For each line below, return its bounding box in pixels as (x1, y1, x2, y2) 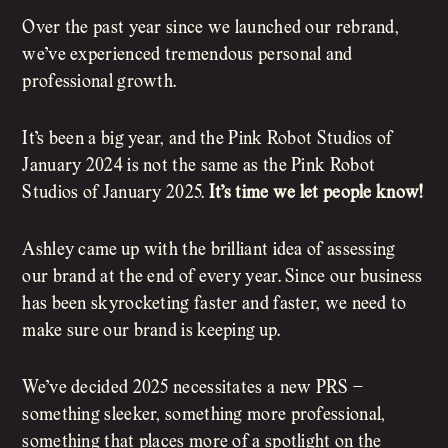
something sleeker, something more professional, (22, 407, 386, 425)
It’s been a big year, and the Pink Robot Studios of (22, 131, 393, 149)
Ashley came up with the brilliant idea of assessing (22, 242, 396, 260)
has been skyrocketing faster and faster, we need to (22, 296, 407, 314)
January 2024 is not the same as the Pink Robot (22, 158, 376, 176)
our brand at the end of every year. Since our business (22, 269, 423, 287)
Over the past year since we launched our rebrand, (22, 20, 400, 38)
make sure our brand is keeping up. (22, 323, 281, 341)
